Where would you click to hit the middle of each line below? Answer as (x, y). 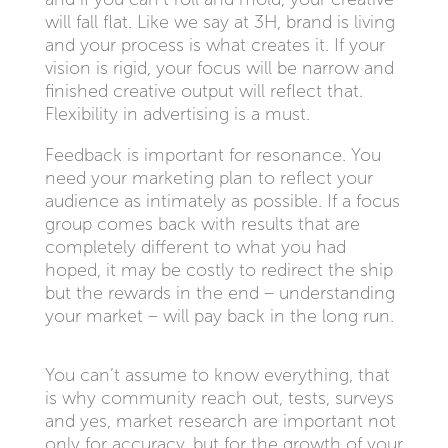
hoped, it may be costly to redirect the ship (218, 270)
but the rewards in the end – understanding (219, 293)
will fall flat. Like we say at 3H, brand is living (219, 22)
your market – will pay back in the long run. (219, 316)
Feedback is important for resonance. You (212, 155)
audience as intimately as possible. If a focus (222, 201)
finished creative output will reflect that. (203, 91)
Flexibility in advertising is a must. (177, 114)
